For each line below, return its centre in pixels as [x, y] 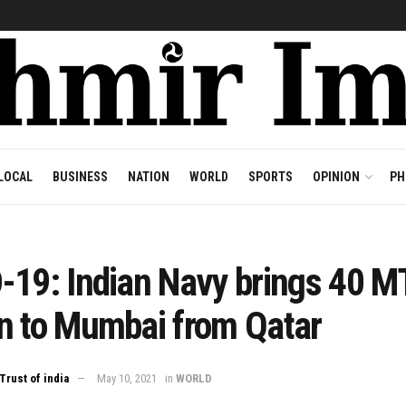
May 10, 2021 [127, 378]
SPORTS [270, 177]
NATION [148, 177]
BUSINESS [80, 177]
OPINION [336, 177]
